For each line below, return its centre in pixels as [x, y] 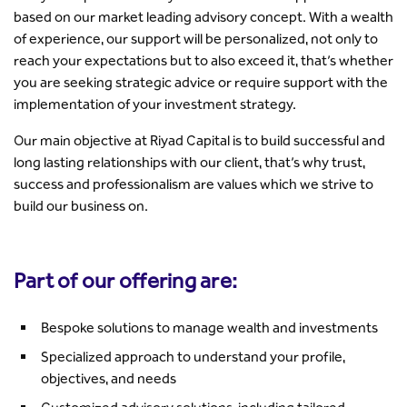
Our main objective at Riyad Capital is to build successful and [199, 140]
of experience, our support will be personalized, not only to [196, 38]
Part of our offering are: [125, 280]
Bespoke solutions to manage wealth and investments [209, 327]
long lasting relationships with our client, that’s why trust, [189, 162]
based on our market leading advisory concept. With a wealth [203, 16]
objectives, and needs [109, 378]
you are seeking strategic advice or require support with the [201, 82]
